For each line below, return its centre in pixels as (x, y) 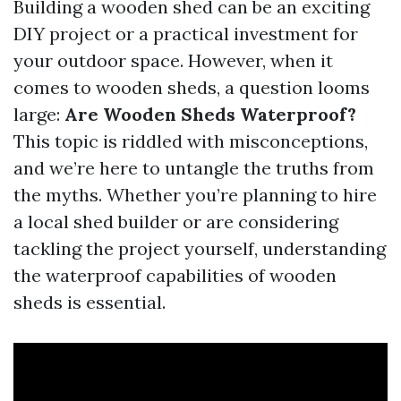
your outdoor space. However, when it (173, 60)
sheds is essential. (90, 302)
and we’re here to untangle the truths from (194, 168)
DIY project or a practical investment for (186, 34)
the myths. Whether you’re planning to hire (195, 195)
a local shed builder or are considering (176, 222)
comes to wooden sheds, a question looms (192, 87)
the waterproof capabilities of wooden (175, 275)
